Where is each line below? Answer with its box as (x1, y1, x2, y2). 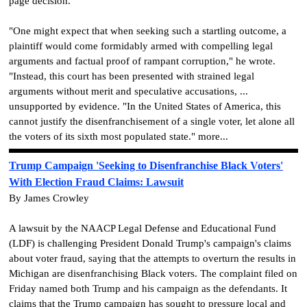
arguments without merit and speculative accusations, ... (9, 85, 248, 97)
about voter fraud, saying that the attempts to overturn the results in (9, 253, 296, 265)
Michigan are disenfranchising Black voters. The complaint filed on (9, 268, 297, 280)
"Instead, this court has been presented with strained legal (9, 70, 254, 82)
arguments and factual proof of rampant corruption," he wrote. (9, 55, 275, 66)
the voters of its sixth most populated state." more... (9, 130, 228, 142)
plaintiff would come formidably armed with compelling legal (9, 40, 273, 51)
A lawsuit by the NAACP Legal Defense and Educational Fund (9, 223, 276, 234)
